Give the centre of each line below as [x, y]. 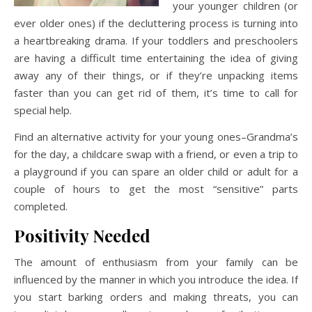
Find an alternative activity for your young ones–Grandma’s [156, 136]
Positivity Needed [82, 235]
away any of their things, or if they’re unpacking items [156, 75]
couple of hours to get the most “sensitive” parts [156, 189]
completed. [41, 206]
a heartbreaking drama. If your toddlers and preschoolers [156, 40]
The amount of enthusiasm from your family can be [156, 262]
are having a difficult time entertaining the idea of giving [156, 58]
